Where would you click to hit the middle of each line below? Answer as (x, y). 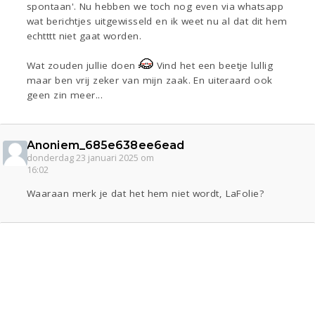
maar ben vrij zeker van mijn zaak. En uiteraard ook (150, 81)
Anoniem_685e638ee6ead (106, 146)
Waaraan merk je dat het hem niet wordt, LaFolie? (146, 194)
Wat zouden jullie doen (83, 66)
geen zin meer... (65, 95)
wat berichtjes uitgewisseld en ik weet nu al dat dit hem (157, 21)
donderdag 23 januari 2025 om (90, 158)
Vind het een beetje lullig (213, 66)
